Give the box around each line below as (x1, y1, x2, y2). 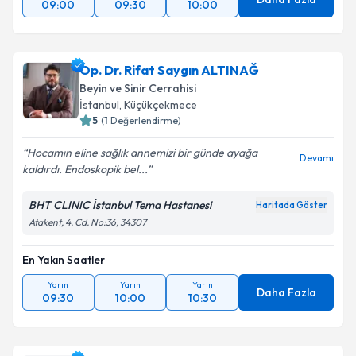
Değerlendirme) (110, 114, 181, 126)
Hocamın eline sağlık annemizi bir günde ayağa (27, 145, 257, 160)
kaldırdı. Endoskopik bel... (22, 162, 147, 176)
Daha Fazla (256, 285, 316, 300)
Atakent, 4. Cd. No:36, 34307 (29, 216, 146, 228)
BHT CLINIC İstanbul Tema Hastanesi (29, 198, 211, 212)
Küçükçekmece (124, 98, 197, 112)
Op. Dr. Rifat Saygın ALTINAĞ (79, 62, 259, 78)
